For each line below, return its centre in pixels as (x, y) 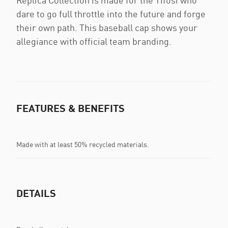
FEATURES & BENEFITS (70, 108)
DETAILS (36, 193)
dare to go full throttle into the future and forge (111, 14)
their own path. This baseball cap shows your (107, 28)
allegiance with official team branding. (94, 41)
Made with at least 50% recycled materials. (83, 144)
